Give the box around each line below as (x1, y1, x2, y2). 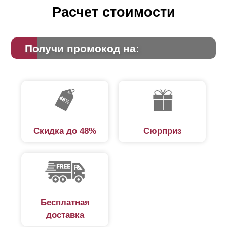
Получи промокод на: (24, 42, 139, 54)
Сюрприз (143, 126, 181, 136)
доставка (46, 210, 84, 220)
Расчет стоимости (52, 5, 175, 20)
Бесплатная (40, 198, 90, 208)
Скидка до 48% (33, 126, 96, 136)
